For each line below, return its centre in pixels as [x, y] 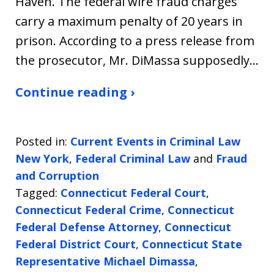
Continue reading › [75, 92]
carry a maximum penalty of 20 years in [129, 21]
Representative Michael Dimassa [105, 261]
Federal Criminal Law [133, 159]
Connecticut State [192, 244]
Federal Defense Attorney [87, 227]
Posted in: [41, 142]
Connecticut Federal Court [133, 193]
